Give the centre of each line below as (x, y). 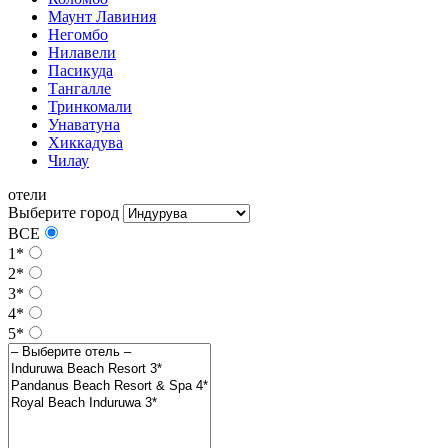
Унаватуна (84, 124)
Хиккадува (85, 142)
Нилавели (82, 52)
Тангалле (79, 88)
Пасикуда (80, 70)
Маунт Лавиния (102, 16)
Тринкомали (90, 106)
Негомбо (78, 34)
